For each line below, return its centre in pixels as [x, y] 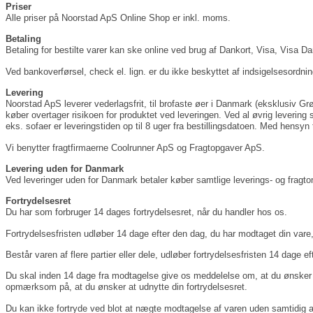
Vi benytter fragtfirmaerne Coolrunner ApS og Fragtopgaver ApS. [135, 147]
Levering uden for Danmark [65, 168]
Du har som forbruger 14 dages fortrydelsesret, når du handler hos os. [146, 212]
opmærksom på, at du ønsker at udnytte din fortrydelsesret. [126, 287]
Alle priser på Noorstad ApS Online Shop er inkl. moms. [118, 17]
